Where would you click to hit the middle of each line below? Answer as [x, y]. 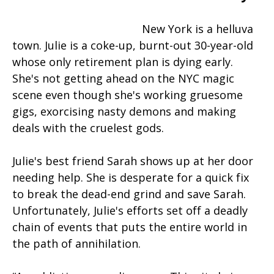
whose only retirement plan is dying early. [123, 62]
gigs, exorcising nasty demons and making [124, 112]
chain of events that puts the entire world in [130, 227]
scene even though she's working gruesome [128, 95]
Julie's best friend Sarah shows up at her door [133, 161]
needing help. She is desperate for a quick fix [131, 178]
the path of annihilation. [76, 244]
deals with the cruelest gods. [88, 128]
